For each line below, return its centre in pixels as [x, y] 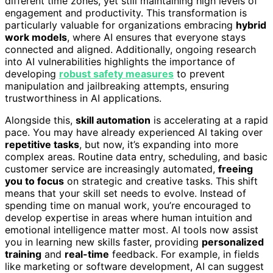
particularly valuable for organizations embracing [120, 25]
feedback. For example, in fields [184, 254]
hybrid [251, 25]
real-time [87, 254]
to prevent [199, 73]
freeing [236, 168]
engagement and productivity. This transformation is [126, 12]
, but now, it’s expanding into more [159, 144]
